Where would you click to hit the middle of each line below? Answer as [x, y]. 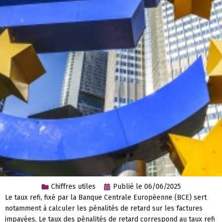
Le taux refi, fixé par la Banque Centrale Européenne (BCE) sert [106, 198]
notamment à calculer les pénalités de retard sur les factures [104, 209]
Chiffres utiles [73, 187]
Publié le [127, 187]
